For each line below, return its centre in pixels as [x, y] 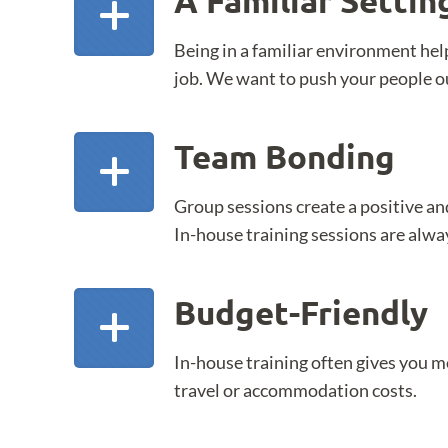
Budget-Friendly [301, 313]
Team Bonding [284, 157]
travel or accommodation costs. [295, 390]
